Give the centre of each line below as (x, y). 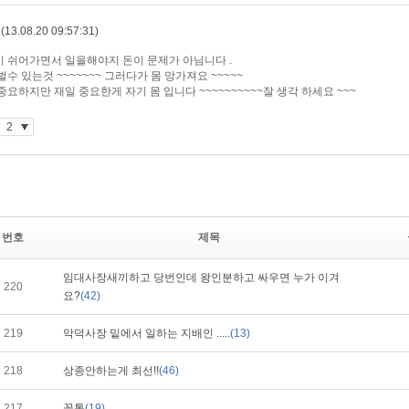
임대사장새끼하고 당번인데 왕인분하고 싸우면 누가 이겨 (201, 278)
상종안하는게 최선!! (111, 371)
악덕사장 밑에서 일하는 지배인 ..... (147, 333)
